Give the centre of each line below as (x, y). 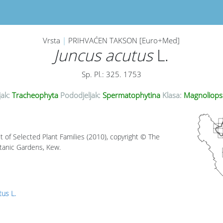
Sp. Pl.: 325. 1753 (111, 74)
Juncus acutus (104, 55)
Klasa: (172, 95)
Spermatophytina (131, 95)
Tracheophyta (35, 95)
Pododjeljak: (80, 95)
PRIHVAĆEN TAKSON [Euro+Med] (124, 41)
